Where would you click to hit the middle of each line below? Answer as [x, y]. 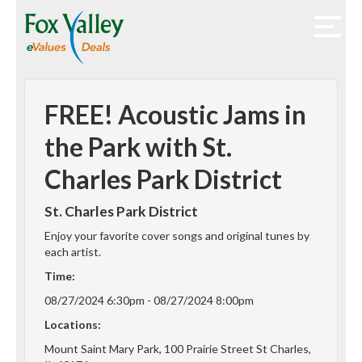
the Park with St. [138, 147]
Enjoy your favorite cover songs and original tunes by [177, 236]
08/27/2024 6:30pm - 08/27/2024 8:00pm [149, 301]
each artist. [73, 252]
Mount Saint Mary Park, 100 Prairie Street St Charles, [178, 349]
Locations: [73, 325]
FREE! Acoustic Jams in [175, 115]
